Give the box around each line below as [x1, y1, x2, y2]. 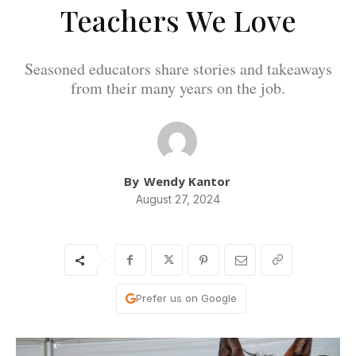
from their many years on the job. [71, 77, 285, 99]
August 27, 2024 [136, 192, 220, 207]
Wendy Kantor [143, 173, 230, 190]
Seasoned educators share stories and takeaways [24, 58, 332, 80]
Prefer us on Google [135, 292, 237, 305]
